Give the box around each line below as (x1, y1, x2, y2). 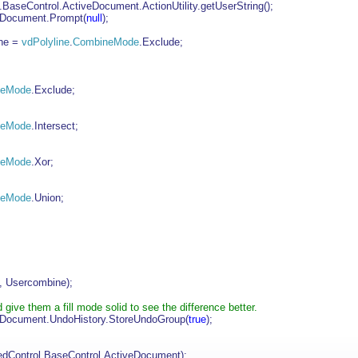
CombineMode (73, 36, 139, 48)
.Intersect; (31, 120, 78, 132)
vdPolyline (22, 36, 70, 48)
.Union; (31, 192, 64, 204)
